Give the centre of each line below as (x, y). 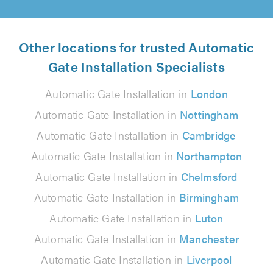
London (209, 93)
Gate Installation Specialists (136, 66)
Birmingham (209, 197)
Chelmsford (209, 176)
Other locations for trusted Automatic (136, 46)
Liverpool (209, 259)
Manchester (209, 238)
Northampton (209, 155)
